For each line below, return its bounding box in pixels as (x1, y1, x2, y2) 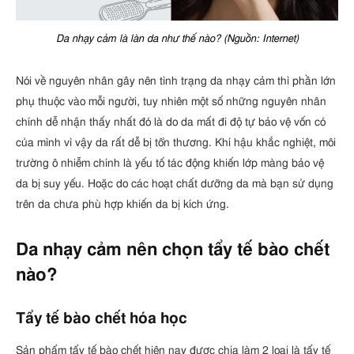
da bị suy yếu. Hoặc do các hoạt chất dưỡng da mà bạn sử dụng (16, 177, 333, 190)
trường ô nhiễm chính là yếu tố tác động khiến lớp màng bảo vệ (16, 156, 324, 169)
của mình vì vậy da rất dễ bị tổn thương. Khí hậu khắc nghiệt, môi (16, 136, 336, 149)
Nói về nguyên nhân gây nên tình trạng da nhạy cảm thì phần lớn (16, 74, 336, 87)
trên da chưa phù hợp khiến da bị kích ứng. (16, 198, 229, 210)
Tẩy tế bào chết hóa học (16, 311, 187, 326)
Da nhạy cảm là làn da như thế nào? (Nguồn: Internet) (55, 33, 299, 44)
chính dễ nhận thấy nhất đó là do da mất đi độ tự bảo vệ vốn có (16, 115, 326, 128)
